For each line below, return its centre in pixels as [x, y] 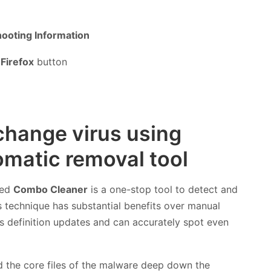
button [51, 61]
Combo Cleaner [51, 189]
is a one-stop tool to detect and [163, 189]
